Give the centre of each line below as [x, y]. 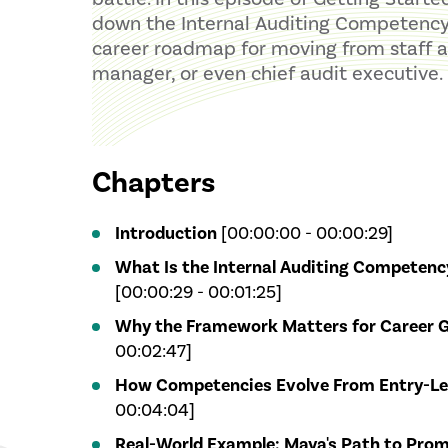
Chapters [154, 183]
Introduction [165, 234]
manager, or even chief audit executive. [268, 74]
